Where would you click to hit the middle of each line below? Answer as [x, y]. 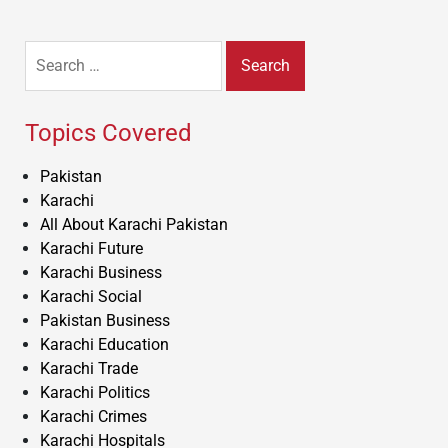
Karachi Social [91, 296]
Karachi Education [104, 344]
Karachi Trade [89, 368]
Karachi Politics [95, 392]
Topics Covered [108, 132]
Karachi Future [91, 248]
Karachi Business [101, 272]
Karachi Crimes [93, 416]
